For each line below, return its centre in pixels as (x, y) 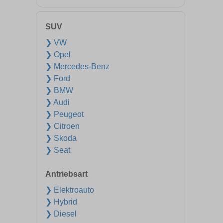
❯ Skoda (61, 138)
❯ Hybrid (61, 202)
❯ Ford (58, 78)
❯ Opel (58, 55)
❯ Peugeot (64, 114)
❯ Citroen (62, 126)
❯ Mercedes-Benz (77, 66)
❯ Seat (58, 150)
